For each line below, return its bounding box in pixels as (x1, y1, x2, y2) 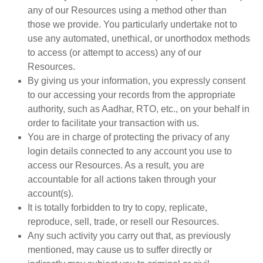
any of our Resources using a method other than (28, 5, 227, 16)
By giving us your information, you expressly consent (28, 76, 246, 86)
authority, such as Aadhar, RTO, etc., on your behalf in (28, 104, 250, 114)
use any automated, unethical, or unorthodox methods (28, 33, 251, 44)
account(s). (28, 188, 74, 199)
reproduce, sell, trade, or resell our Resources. (28, 217, 220, 227)
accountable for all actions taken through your (28, 174, 217, 185)
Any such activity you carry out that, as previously (28, 231, 231, 241)
